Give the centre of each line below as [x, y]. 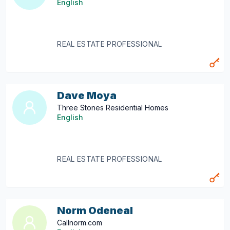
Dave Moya [87, 95]
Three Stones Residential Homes [113, 108]
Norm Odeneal [95, 210]
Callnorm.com [80, 223]
